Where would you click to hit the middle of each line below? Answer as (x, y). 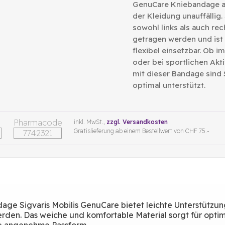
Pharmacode (38, 123)
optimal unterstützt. (169, 85)
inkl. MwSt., (90, 122)
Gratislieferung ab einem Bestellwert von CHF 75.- (142, 131)
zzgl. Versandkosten (137, 122)
